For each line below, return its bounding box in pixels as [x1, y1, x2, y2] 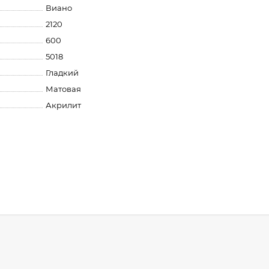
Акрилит [46, 100, 81, 110]
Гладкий [46, 68, 79, 77]
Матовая [46, 84, 81, 94]
